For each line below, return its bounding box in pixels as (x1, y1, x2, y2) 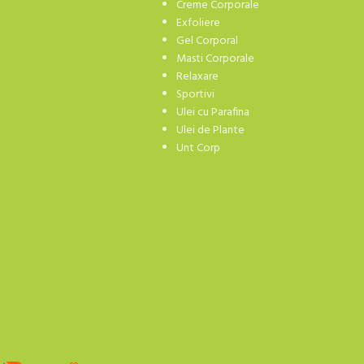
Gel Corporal (175, 32, 238, 51)
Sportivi (175, 85, 214, 105)
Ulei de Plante (175, 121, 245, 141)
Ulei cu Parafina (175, 103, 249, 123)
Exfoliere (175, 14, 220, 33)
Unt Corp (175, 139, 220, 158)
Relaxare (175, 67, 219, 87)
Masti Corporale (175, 50, 254, 69)
